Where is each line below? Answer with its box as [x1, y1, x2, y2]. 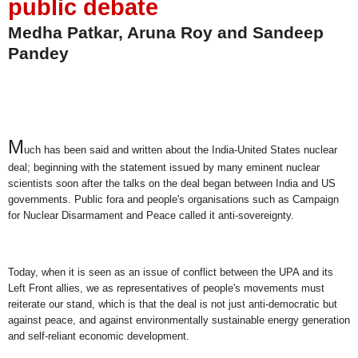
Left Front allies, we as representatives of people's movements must [8, 282, 324, 295]
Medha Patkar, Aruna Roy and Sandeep [8, 23, 324, 42]
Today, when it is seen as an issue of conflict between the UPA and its [8, 266, 333, 279]
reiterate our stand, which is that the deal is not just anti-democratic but [8, 298, 337, 311]
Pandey [8, 44, 69, 63]
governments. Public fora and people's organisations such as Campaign [8, 193, 339, 205]
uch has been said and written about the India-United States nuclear [24, 143, 337, 156]
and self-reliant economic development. [8, 330, 189, 343]
